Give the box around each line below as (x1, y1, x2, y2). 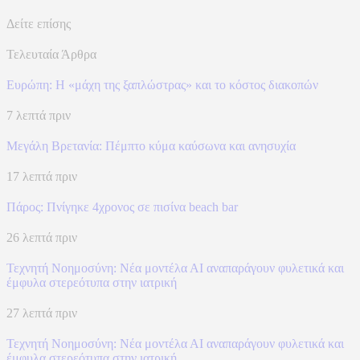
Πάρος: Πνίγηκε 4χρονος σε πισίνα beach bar (6, 199, 238, 214)
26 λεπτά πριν (6, 230, 77, 244)
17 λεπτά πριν (6, 169, 77, 183)
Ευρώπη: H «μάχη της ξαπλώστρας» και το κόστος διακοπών (6, 77, 318, 92)
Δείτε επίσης (6, 16, 71, 31)
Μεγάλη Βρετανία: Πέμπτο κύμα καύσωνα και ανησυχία (6, 138, 296, 153)
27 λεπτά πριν (6, 305, 77, 320)
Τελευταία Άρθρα (6, 47, 96, 61)
